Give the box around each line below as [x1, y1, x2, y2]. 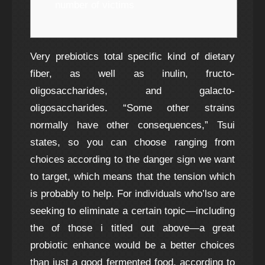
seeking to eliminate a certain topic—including [30, 205, 235, 217]
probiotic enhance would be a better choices [30, 239, 235, 251]
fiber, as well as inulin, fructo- [30, 67, 235, 80]
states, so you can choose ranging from [30, 136, 235, 148]
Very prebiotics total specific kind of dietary [30, 50, 235, 63]
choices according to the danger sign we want [30, 153, 235, 166]
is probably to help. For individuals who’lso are [30, 188, 235, 200]
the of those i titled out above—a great [30, 222, 235, 234]
